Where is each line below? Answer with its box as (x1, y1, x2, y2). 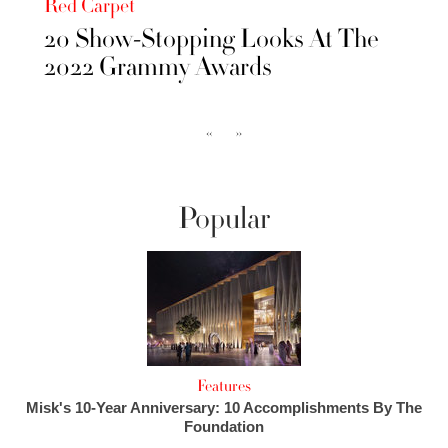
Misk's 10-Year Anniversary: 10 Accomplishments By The (26, 398, 422, 416)
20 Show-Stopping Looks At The (44, 21, 379, 56)
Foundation (184, 417, 264, 435)
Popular (177, 198, 271, 238)
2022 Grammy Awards (44, 49, 272, 84)
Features (197, 375, 251, 396)
